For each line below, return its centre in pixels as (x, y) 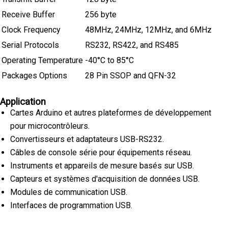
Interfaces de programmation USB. (71, 205)
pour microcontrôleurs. (50, 126)
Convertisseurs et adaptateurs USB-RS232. (87, 139)
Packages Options (34, 75)
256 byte (101, 14)
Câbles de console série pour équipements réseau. (101, 152)
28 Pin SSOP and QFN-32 (131, 75)
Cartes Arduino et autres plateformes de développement (111, 112)
